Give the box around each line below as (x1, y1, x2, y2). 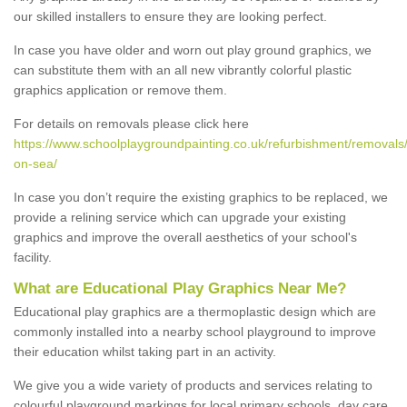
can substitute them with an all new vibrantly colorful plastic (14, 62, 352, 77)
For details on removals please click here (14, 115, 249, 131)
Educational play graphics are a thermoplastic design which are (14, 303, 376, 319)
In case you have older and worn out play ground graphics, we (14, 42, 372, 57)
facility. (14, 249, 52, 264)
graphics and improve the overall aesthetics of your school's (14, 229, 357, 244)
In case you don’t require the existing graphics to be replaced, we (14, 189, 388, 204)
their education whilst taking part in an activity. (14, 343, 276, 359)
